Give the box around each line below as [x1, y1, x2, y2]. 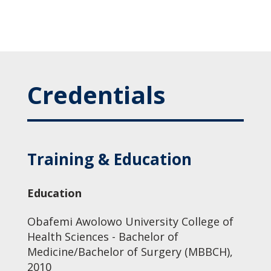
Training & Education [27, 148, 192, 170]
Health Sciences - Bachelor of [27, 229, 178, 244]
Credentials [27, 78, 166, 111]
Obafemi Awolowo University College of [27, 214, 233, 229]
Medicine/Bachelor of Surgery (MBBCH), [27, 244, 233, 259]
